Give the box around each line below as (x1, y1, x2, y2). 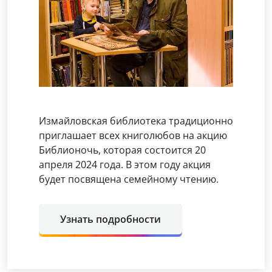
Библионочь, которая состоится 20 (39, 143, 206, 157)
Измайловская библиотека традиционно (39, 114, 233, 127)
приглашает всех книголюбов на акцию (39, 129, 227, 142)
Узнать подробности (60, 212, 161, 226)
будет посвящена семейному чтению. (39, 172, 219, 186)
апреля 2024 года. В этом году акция (39, 158, 211, 171)
